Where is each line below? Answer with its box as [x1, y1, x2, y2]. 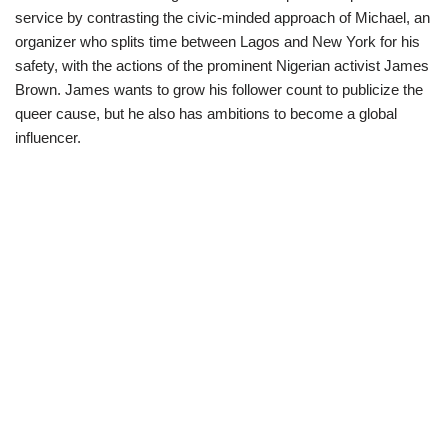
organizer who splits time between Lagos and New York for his [15, 33, 420, 50]
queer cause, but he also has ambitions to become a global [15, 105, 397, 122]
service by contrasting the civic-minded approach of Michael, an [15, 9, 430, 26]
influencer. [15, 129, 81, 146]
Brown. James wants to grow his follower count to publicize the [15, 81, 423, 98]
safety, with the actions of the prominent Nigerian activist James [15, 57, 429, 74]
